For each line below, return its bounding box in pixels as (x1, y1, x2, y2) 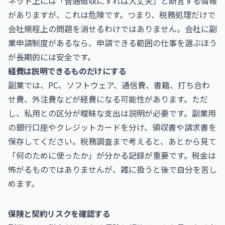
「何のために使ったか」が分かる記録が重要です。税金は (8, 149, 216, 161)
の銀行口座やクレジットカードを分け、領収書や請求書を (8, 121, 216, 133)
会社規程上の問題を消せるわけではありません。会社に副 (8, 23, 217, 35)
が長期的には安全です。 (8, 51, 95, 63)
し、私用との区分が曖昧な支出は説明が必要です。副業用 (8, 107, 216, 119)
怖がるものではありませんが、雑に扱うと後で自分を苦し (8, 163, 217, 175)
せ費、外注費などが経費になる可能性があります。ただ (8, 93, 208, 105)
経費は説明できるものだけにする (8, 65, 127, 77)
